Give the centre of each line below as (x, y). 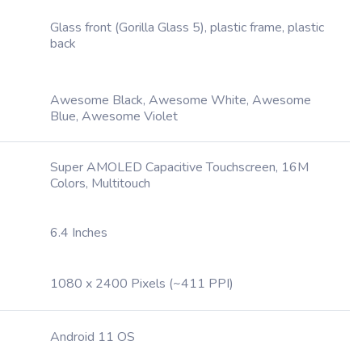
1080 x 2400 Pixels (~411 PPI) (142, 284)
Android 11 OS (93, 337)
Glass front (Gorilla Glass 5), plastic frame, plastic (187, 27)
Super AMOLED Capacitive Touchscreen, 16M (179, 167)
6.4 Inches (79, 233)
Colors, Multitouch (100, 183)
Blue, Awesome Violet (114, 116)
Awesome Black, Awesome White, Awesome (181, 100)
